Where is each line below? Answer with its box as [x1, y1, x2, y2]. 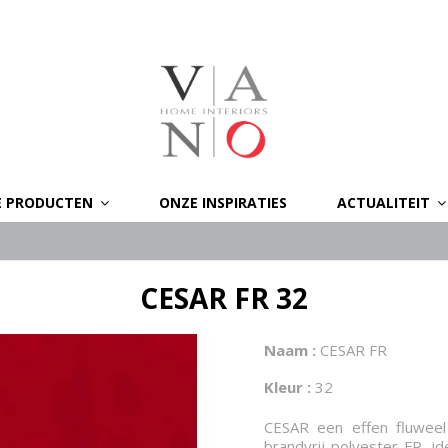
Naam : [264, 340, 316, 360]
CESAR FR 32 [140, 279, 308, 317]
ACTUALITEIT [337, 192, 434, 212]
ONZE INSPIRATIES [159, 192, 287, 212]
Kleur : [264, 377, 311, 397]
